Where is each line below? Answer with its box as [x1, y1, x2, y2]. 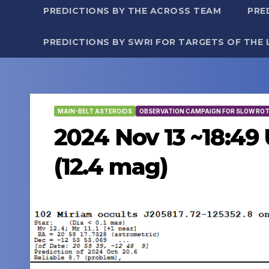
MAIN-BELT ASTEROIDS [58, 107, 132, 115]
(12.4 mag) [54, 153, 168, 181]
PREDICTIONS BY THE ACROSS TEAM [43, 5, 221, 16]
